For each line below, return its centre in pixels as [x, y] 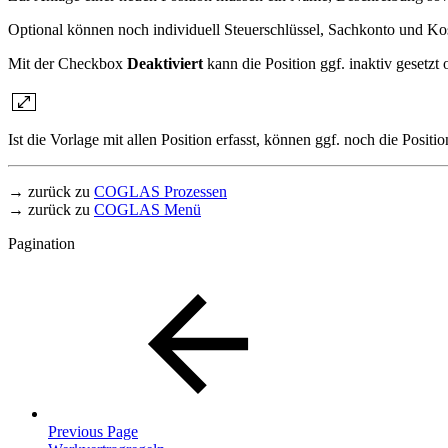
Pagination [41, 244]
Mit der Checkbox [67, 64]
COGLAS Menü [147, 210]
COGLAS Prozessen [160, 192]
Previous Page [93, 432]
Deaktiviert [165, 64]
